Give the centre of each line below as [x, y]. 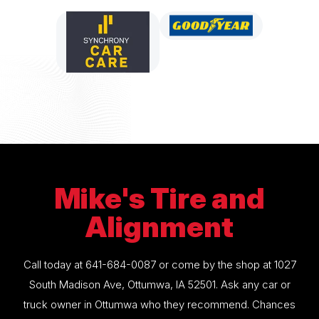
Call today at [54, 264]
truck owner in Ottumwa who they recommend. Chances [159, 304]
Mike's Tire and [159, 198]
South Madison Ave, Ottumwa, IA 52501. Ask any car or [159, 284]
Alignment [159, 226]
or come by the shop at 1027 [226, 264]
